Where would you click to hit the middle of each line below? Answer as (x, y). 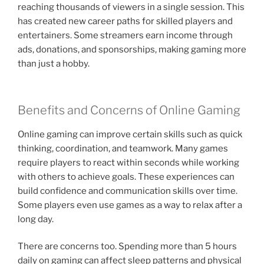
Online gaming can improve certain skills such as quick (130, 134)
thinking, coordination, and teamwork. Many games (123, 148)
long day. (36, 219)
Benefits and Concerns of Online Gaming (129, 110)
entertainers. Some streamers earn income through (125, 36)
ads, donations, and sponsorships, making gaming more (132, 50)
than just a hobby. (54, 64)
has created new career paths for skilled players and (125, 22)
